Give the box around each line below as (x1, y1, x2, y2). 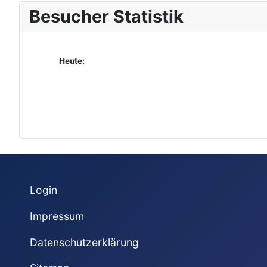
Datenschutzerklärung (29, 235, 139, 249)
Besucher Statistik (29, 6, 184, 27)
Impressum (29, 210, 84, 223)
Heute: (58, 56, 85, 66)
